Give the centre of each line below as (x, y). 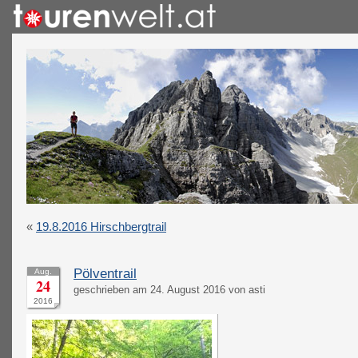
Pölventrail (105, 274)
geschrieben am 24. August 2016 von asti (169, 290)
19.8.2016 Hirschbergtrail (101, 227)
